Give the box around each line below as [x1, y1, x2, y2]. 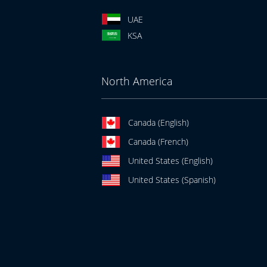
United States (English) [128, 155, 213, 166]
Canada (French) [128, 136, 188, 147]
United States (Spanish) [128, 174, 216, 185]
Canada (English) [128, 117, 189, 128]
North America [101, 74, 173, 88]
